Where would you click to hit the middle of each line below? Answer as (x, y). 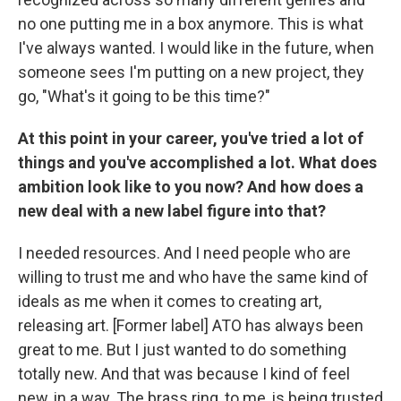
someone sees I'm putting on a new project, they (191, 72)
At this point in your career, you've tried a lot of (191, 138)
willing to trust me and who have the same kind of (193, 277)
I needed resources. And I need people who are (184, 252)
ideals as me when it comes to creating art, (170, 301)
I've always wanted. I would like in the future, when (196, 47)
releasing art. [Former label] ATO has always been (191, 325)
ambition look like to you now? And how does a (191, 186)
